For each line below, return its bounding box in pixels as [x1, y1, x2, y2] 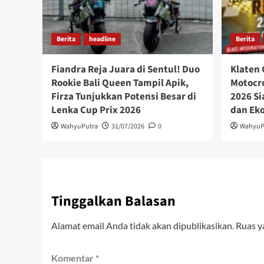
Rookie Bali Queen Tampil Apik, [51, 76, 189, 91]
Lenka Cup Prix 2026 [51, 103, 141, 118]
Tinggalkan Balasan [51, 191, 176, 212]
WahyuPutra [61, 121, 98, 132]
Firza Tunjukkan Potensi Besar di [51, 90, 196, 104]
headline [89, 34, 115, 45]
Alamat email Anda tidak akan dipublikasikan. [51, 220, 234, 232]
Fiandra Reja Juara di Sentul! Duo [51, 62, 200, 77]
